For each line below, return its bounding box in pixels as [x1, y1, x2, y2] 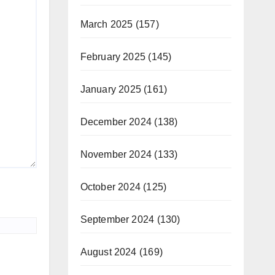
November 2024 [80, 149, 152, 160]
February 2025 [80, 52, 146, 62]
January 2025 [80, 84, 141, 95]
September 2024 [80, 214, 155, 225]
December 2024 [80, 117, 152, 127]
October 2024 [80, 182, 141, 192]
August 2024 [80, 247, 137, 257]
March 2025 [80, 19, 133, 29]
